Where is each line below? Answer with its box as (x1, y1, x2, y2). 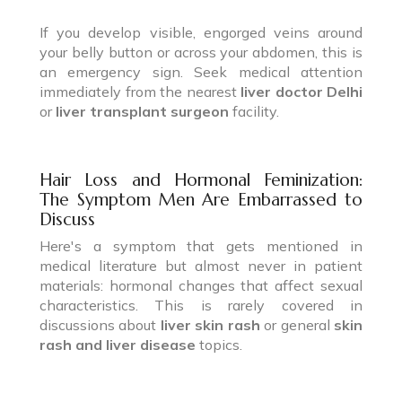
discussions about (39, 315, 161, 334)
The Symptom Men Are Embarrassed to (39, 188, 363, 210)
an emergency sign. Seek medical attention (39, 62, 363, 81)
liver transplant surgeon (56, 101, 229, 120)
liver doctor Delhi (240, 82, 363, 100)
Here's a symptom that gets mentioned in (39, 236, 363, 255)
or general (259, 315, 335, 334)
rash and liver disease (39, 335, 196, 354)
